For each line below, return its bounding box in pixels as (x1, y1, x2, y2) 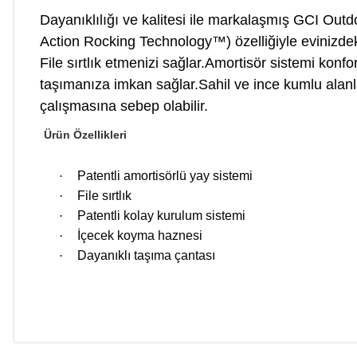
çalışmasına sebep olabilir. (40, 98, 208, 114)
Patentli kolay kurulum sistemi (77, 209, 245, 222)
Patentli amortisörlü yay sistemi (77, 169, 253, 182)
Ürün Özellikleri (44, 128, 127, 141)
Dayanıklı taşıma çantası (77, 249, 215, 262)
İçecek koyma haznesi (77, 229, 202, 242)
